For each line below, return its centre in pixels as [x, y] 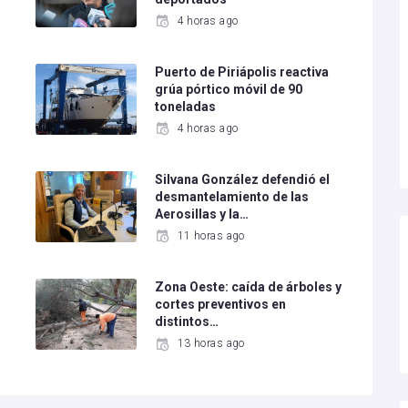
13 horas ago [211, 344]
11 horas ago [211, 236]
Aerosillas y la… [202, 214]
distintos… [187, 322]
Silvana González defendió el [243, 180]
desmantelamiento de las [232, 197]
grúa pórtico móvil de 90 [229, 90]
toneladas [186, 107]
